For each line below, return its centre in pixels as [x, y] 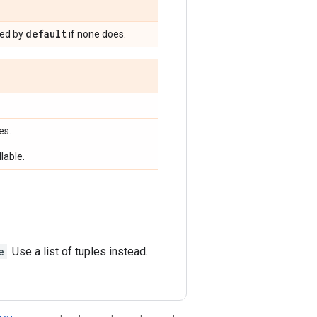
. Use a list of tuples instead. [77, 252]
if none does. [96, 34]
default [46, 34]
